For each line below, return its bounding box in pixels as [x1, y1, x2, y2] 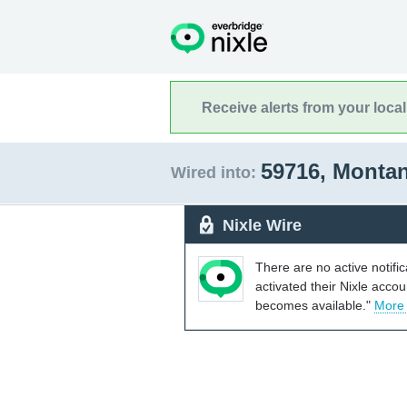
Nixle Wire [223, 215, 302, 234]
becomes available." [255, 297, 374, 313]
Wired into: [171, 164, 256, 182]
